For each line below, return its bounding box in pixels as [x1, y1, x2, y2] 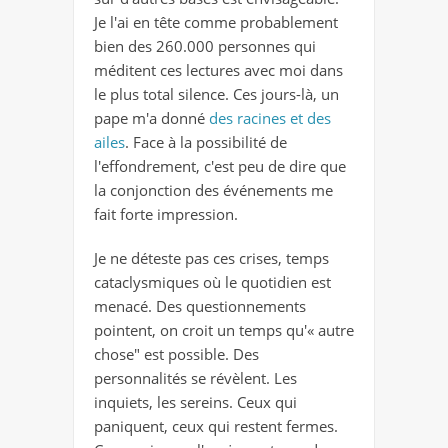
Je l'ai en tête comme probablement [94, 11, 338, 32]
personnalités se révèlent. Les [94, 367, 297, 388]
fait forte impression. [94, 203, 238, 224]
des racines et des [209, 107, 331, 128]
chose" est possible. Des [94, 343, 259, 364]
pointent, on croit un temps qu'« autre [94, 319, 354, 340]
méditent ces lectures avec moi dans [94, 59, 343, 80]
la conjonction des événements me [94, 179, 333, 200]
